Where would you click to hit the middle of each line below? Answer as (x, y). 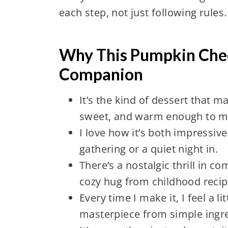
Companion (101, 74)
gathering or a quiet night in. (148, 149)
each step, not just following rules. (143, 12)
